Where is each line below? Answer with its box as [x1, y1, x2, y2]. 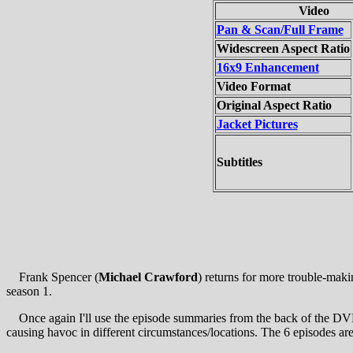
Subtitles [216, 154, 262, 169]
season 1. [6, 284, 52, 298]
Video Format [216, 79, 291, 93]
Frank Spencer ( [6, 269, 98, 284]
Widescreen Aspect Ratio [216, 41, 350, 55]
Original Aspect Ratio [216, 98, 332, 112]
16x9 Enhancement [216, 60, 319, 74]
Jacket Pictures [216, 117, 298, 131]
